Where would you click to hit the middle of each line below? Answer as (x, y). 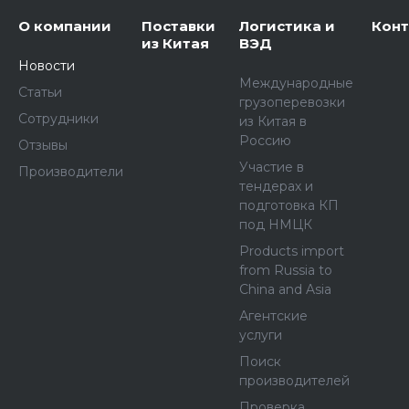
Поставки (178, 26)
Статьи (40, 92)
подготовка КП (289, 205)
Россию (265, 141)
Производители (71, 172)
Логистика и (287, 26)
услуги (261, 335)
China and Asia (285, 289)
